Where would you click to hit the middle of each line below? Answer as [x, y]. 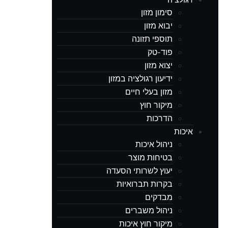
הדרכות [160, 118]
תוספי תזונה [152, 39]
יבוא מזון [158, 26]
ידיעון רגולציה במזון [140, 79]
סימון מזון [157, 12]
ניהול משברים [149, 210]
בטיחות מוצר [150, 158]
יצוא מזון [159, 65]
